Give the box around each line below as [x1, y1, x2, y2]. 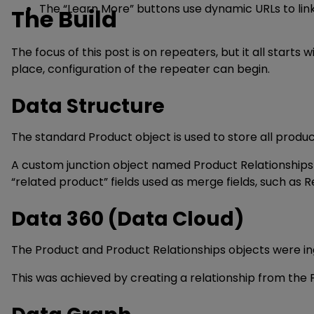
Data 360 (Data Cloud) [11, 205, 244, 233]
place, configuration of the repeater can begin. [11, 61, 270, 77]
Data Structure [11, 93, 165, 120]
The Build [11, 4, 117, 35]
